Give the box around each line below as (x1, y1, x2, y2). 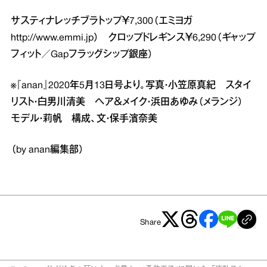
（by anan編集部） (11, 145, 84, 154)
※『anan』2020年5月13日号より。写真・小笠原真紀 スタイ (11, 81, 252, 90)
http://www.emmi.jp (11, 33, 94, 42)
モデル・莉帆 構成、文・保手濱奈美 (11, 114, 157, 123)
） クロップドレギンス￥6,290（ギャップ (94, 33, 255, 42)
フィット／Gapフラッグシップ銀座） (11, 50, 153, 59)
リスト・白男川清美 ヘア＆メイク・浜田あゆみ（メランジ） (11, 98, 253, 107)
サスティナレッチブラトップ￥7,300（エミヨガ (11, 17, 202, 26)
